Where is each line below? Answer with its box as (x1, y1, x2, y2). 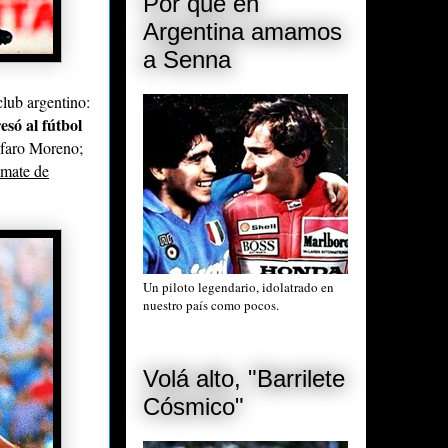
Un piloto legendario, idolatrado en (143, 277, 334, 296)
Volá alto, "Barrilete (143, 365, 345, 393)
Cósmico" (143, 393, 244, 421)
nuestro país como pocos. (143, 295, 279, 314)
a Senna (143, 45, 231, 73)
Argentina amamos (143, 17, 342, 45)
